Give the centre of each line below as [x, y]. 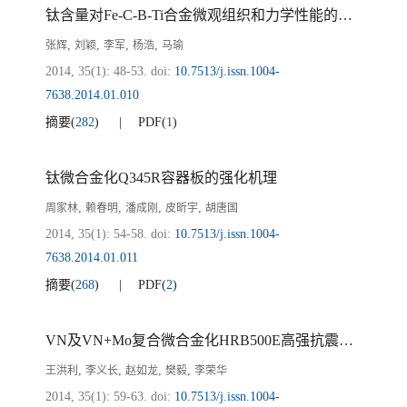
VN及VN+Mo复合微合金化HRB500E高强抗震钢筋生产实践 [346, 340]
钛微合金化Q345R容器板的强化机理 [161, 178]
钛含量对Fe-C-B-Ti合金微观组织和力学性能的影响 [345, 15]
